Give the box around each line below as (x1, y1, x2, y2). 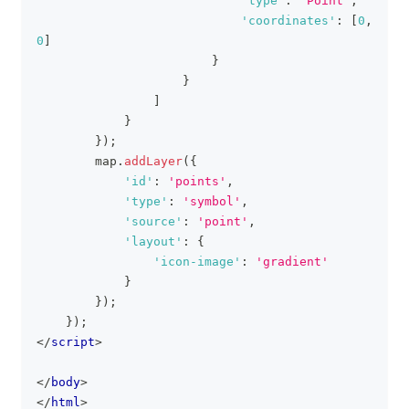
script (51, 335, 95, 349)
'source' (124, 215, 183, 228)
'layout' (124, 235, 183, 248)
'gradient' (256, 255, 329, 268)
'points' (168, 174, 226, 188)
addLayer (124, 154, 183, 168)
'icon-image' (153, 255, 241, 268)
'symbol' (183, 194, 241, 208)
